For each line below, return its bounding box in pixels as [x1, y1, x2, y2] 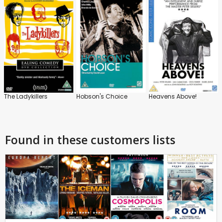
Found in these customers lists [5, 131, 175, 148]
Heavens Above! [149, 92, 197, 101]
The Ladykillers [4, 92, 48, 101]
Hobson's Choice [76, 92, 127, 101]
